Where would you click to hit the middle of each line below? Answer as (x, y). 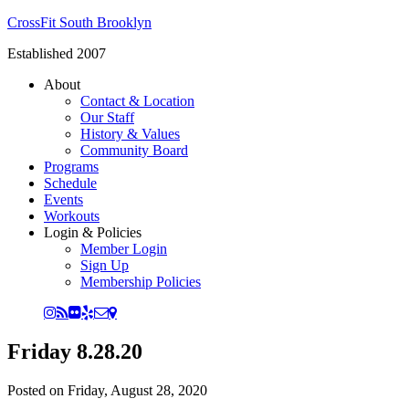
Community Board (134, 150)
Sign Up (105, 265)
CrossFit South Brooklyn (79, 22)
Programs (71, 167)
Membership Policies (141, 282)
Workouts (72, 216)
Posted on (37, 390)
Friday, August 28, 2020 (137, 390)
